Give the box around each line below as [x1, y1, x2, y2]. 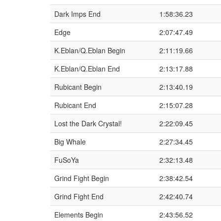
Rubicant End [54, 100, 96, 110]
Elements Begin [54, 210, 103, 220]
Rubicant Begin [54, 82, 102, 92]
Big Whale [54, 137, 86, 147]
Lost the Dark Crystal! [54, 118, 122, 128]
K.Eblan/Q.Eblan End [54, 64, 120, 74]
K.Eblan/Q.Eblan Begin [54, 45, 125, 55]
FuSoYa [54, 155, 79, 165]
